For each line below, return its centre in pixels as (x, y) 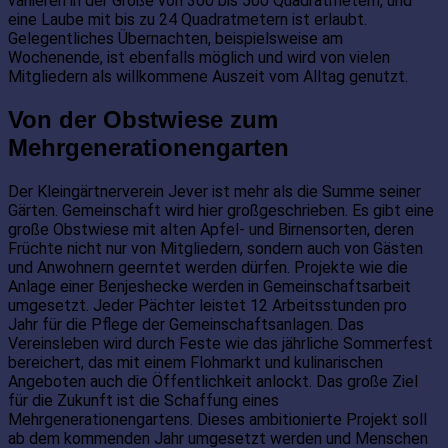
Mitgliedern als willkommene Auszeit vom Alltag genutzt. (208, 77)
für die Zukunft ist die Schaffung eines (143, 401)
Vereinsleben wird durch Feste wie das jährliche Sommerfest (220, 344)
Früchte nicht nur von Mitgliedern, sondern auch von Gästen (215, 249)
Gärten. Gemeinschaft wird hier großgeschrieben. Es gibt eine (221, 211)
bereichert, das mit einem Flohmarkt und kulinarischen (195, 363)
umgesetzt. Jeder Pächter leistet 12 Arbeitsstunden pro (207, 306)
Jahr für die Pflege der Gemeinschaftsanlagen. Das (186, 325)
